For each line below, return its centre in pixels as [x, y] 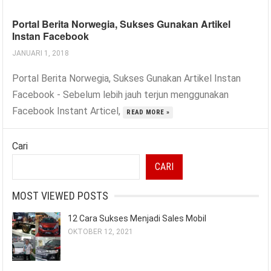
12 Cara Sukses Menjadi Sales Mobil [137, 219]
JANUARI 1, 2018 [41, 54]
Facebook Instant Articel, [68, 111]
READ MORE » [148, 113]
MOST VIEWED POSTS [60, 196]
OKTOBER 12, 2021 [101, 232]
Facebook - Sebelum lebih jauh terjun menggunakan [121, 95]
